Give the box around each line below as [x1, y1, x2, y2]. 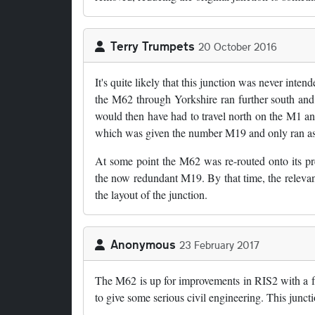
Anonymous [110, 236, 176, 253]
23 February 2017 [179, 238, 259, 252]
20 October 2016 [198, 39, 277, 54]
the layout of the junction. [95, 187, 207, 202]
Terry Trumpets [110, 37, 195, 55]
